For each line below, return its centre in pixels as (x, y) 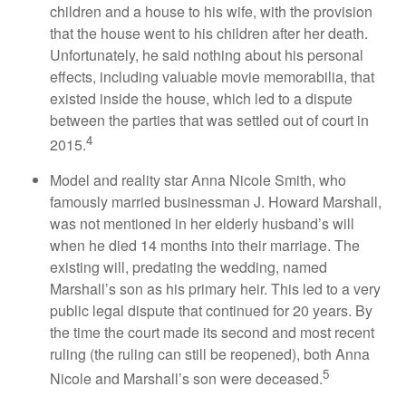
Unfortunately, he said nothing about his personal (207, 54)
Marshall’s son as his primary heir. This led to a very (215, 289)
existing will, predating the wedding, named (188, 267)
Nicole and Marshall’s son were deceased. (186, 379)
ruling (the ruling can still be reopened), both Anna (210, 354)
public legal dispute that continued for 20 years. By (211, 311)
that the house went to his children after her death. (209, 33)
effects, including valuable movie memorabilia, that (212, 76)
